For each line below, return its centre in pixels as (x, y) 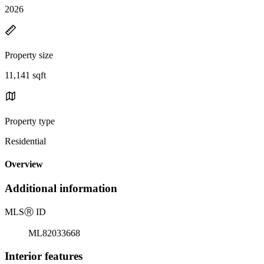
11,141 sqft (25, 75)
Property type (30, 121)
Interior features (44, 256)
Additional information (61, 189)
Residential (25, 141)
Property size (29, 55)
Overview (24, 164)
